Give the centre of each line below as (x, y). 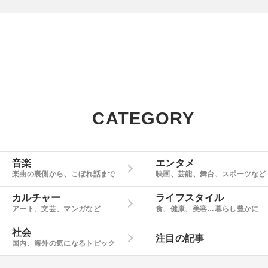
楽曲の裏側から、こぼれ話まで (64, 174)
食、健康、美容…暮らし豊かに (207, 209)
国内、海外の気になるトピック (64, 244)
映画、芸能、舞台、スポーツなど (211, 174)
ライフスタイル (190, 198)
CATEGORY (144, 118)
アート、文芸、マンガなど (56, 209)
